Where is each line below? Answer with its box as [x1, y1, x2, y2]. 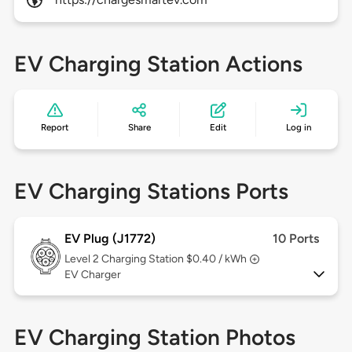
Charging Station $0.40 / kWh [101, 252, 247, 266]
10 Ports [273, 231, 320, 247]
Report [41, 122, 69, 134]
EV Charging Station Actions [13, 50, 302, 78]
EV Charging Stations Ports [13, 178, 288, 205]
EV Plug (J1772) [64, 231, 156, 247]
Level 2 [64, 252, 101, 266]
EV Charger [64, 268, 121, 282]
